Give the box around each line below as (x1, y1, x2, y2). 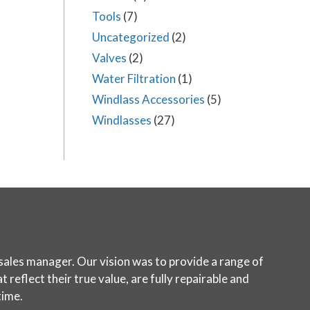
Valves (92, 51, 127, 65)
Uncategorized (92, 30, 170, 44)
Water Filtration (92, 71, 176, 86)
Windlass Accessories (92, 92, 205, 107)
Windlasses (92, 113, 152, 127)
